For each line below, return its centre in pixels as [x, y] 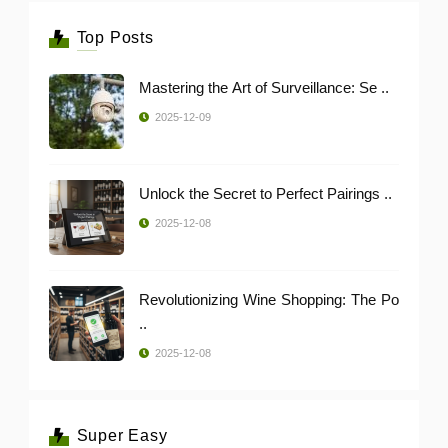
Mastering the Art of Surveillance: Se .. [264, 87]
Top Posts [115, 37]
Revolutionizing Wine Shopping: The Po [269, 299]
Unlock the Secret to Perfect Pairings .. [265, 193]
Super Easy [122, 435]
